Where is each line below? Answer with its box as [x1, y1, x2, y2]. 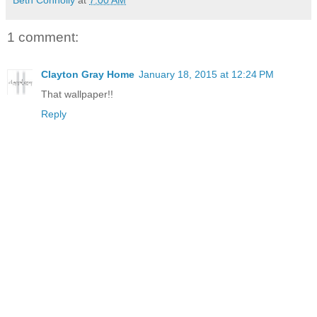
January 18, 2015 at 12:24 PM [139, 68, 274, 80]
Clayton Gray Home [41, 68, 134, 80]
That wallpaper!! [41, 88, 113, 100]
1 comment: [7, 30, 79, 45]
